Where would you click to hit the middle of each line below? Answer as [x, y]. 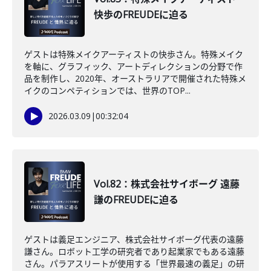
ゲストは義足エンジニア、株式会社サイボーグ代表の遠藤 [134, 239]
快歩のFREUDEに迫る [141, 15]
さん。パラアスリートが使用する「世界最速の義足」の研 [134, 263]
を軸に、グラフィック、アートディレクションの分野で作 [133, 66]
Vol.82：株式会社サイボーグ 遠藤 [167, 184]
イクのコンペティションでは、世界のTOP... [107, 90]
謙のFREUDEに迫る [136, 200]
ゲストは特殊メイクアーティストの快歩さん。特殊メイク [134, 54]
